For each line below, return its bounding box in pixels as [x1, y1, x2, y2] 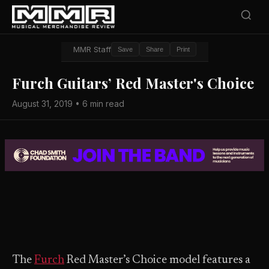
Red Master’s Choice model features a [64, 255, 250, 266]
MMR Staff [73, 44, 111, 54]
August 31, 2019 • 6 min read [12, 98, 124, 109]
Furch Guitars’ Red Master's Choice [12, 73, 254, 92]
